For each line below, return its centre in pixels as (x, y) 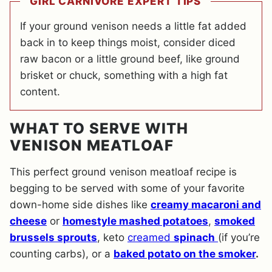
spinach (194, 237)
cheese (28, 221)
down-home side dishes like (80, 204)
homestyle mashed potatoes (135, 221)
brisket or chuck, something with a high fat (124, 75)
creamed (151, 237)
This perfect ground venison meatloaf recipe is (123, 172)
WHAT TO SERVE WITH (99, 128)
